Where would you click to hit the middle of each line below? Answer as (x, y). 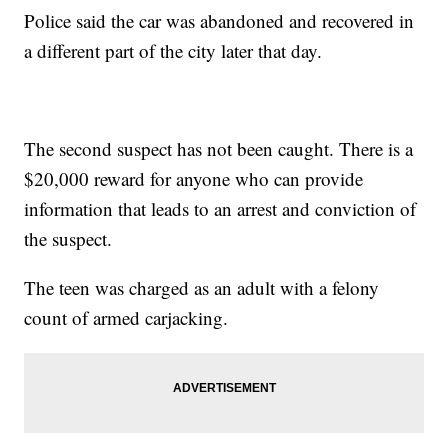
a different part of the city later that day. (176, 51)
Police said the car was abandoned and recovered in (219, 21)
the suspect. (71, 239)
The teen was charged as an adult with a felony (202, 288)
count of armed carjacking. (129, 318)
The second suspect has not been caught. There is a (219, 149)
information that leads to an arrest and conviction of (220, 209)
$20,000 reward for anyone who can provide (194, 179)
